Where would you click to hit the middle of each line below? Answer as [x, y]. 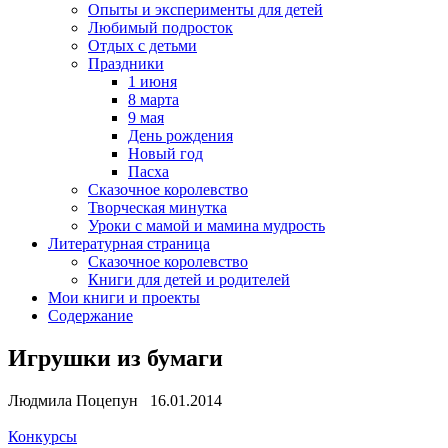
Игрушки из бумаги [115, 357]
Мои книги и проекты [124, 297]
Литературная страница [129, 243]
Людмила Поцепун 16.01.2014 [115, 400]
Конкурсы [42, 436]
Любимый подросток [160, 27]
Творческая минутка [157, 207]
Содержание [90, 315]
